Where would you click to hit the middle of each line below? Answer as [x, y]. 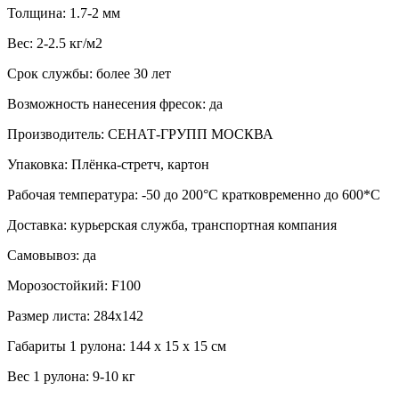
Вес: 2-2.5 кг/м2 [55, 43]
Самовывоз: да [52, 255]
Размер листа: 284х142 [75, 315]
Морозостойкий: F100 [74, 285]
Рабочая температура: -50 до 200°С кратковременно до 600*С [194, 194]
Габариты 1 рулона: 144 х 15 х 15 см [117, 346]
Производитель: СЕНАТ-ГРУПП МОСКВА [140, 134]
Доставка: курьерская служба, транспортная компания [172, 224]
